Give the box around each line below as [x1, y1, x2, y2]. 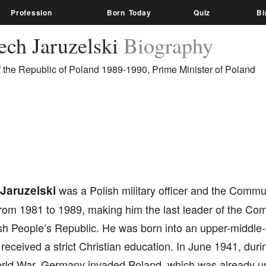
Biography [123, 31, 213, 59]
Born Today [106, 7, 151, 18]
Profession [11, 7, 52, 18]
